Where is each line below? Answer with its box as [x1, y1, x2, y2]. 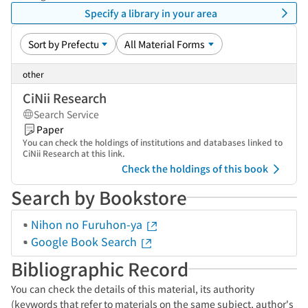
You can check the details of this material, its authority [11, 282, 254, 296]
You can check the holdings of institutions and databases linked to [23, 136, 283, 148]
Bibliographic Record [11, 256, 188, 281]
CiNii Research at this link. [23, 147, 125, 159]
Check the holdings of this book [122, 162, 268, 175]
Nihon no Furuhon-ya [31, 216, 145, 232]
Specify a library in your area [84, 5, 217, 20]
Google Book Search [31, 233, 140, 250]
